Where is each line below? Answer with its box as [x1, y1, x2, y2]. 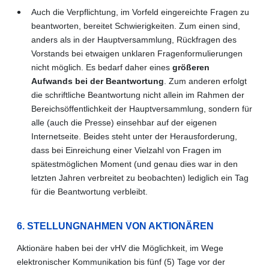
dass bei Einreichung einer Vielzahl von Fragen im [31, 145, 222, 155]
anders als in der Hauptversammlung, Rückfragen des [31, 34, 237, 44]
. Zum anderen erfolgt [164, 76, 247, 86]
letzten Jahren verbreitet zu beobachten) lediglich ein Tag [31, 172, 249, 183]
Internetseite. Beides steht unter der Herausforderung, [31, 131, 237, 141]
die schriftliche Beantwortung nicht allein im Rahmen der [31, 89, 244, 100]
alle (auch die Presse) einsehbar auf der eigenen [31, 117, 217, 127]
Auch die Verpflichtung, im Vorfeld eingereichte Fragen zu [31, 7, 249, 17]
